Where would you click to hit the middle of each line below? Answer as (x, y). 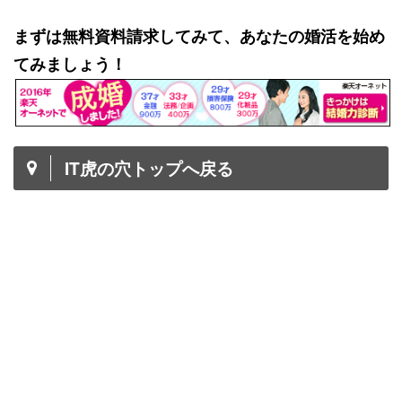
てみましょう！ (70, 63)
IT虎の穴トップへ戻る (149, 168)
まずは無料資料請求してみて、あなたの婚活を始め (199, 35)
